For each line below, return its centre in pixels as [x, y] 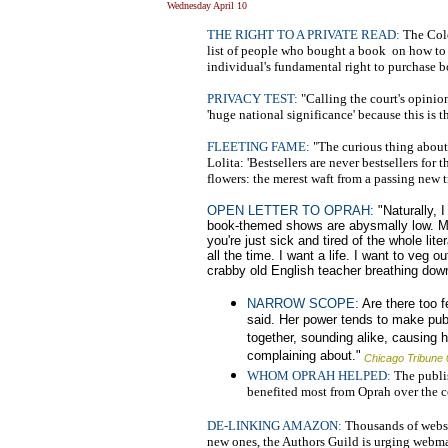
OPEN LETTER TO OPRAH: [290, 210]
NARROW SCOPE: [303, 303]
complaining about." [304, 356]
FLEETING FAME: [258, 146]
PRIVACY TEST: [252, 98]
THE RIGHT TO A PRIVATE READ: [305, 34]
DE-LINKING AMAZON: [274, 425]
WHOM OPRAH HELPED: [319, 375]
